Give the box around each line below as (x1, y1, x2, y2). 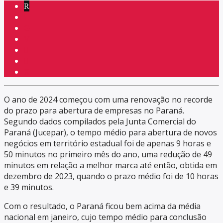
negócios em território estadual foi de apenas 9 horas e (4, 138, 211, 149)
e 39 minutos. (4, 182, 54, 193)
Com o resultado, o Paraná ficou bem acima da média (4, 201, 201, 212)
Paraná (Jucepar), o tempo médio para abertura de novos (4, 127, 217, 138)
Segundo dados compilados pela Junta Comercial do (4, 116, 196, 127)
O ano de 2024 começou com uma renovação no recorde (4, 94, 213, 106)
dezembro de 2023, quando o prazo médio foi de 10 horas (4, 171, 219, 182)
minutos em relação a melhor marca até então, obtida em (4, 160, 217, 171)
